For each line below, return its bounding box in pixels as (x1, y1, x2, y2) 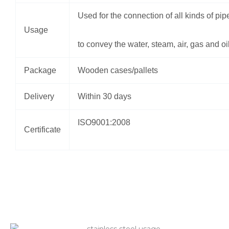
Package (24, 65, 56, 75)
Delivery (24, 91, 54, 101)
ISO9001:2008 (78, 118, 130, 127)
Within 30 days (78, 91, 131, 101)
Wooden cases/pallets (78, 65, 158, 75)
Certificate (24, 125, 61, 134)
